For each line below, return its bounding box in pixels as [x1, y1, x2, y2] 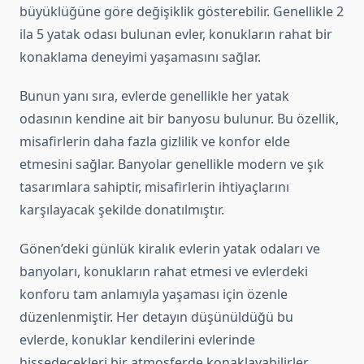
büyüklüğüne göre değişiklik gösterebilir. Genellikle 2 [19, 2, 344, 21]
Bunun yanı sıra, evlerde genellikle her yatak [19, 87, 289, 106]
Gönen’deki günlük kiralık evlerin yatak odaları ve [19, 240, 320, 258]
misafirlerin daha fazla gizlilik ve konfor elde [19, 132, 290, 151]
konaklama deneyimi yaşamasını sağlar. [19, 48, 261, 67]
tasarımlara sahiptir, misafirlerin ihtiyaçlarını [19, 178, 289, 197]
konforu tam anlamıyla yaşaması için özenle [19, 285, 288, 304]
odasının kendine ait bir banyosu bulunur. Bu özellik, [19, 110, 339, 128]
